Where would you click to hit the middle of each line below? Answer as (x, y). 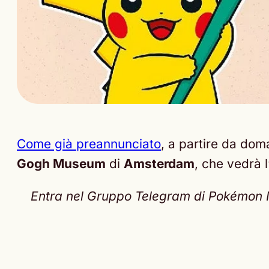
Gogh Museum (61, 164)
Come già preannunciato (89, 144)
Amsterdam (159, 164)
